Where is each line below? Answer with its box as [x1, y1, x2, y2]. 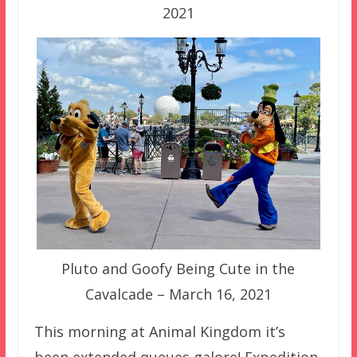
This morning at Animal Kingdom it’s [33, 322, 285, 342]
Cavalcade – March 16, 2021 [84, 284, 272, 304]
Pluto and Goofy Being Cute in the [61, 259, 296, 279]
